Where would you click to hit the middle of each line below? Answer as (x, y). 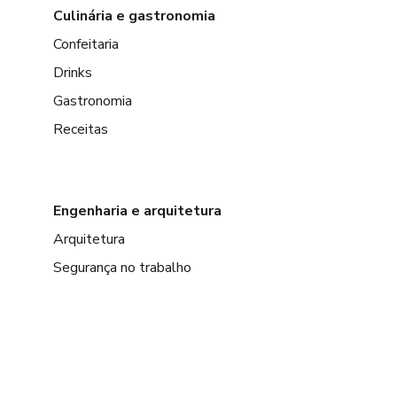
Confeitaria (86, 45)
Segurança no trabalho (122, 268)
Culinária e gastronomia (134, 16)
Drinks (73, 73)
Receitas (81, 130)
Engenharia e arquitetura (137, 211)
